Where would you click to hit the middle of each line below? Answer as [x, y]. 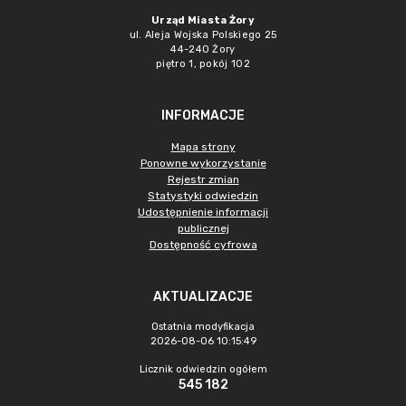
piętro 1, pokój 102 [203, 64]
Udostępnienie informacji [203, 212]
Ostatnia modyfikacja [203, 327]
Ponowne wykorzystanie [203, 163]
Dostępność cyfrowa [203, 245]
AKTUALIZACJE [203, 297]
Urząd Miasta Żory [203, 20]
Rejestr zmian [203, 179]
